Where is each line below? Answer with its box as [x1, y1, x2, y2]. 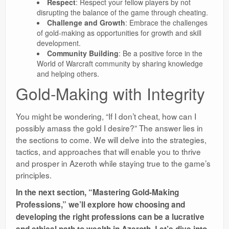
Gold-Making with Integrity [16, 82, 205, 105]
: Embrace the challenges [125, 17, 208, 28]
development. [36, 38, 81, 49]
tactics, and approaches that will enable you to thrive [16, 146, 201, 157]
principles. [16, 169, 52, 181]
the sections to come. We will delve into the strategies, [16, 134, 207, 146]
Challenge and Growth [47, 17, 125, 28]
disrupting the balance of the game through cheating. [36, 7, 208, 18]
